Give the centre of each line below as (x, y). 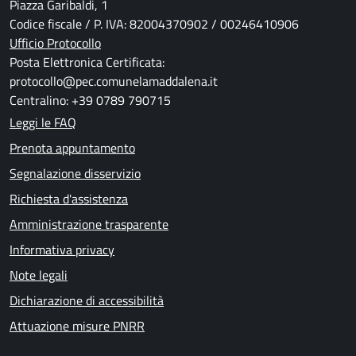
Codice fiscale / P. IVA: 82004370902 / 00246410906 (154, 24)
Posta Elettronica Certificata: (87, 62)
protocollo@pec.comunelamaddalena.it (114, 81)
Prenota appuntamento (72, 148)
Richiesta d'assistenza (69, 199)
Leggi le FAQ (43, 123)
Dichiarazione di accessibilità (87, 301)
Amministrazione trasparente (89, 224)
